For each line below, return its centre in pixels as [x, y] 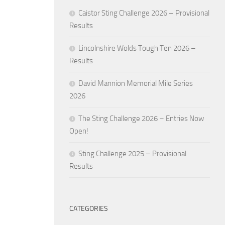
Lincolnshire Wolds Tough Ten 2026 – [137, 48]
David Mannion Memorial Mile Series [136, 83]
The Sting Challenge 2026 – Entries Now [141, 118]
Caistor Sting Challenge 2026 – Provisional [144, 13]
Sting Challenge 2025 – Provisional [132, 153]
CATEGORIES [89, 208]
